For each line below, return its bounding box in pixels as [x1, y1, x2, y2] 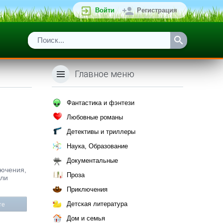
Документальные [67, 157, 118, 164]
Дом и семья [67, 215, 105, 222]
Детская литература [67, 200, 127, 208]
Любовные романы [67, 113, 123, 121]
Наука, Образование [67, 142, 128, 150]
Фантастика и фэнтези [67, 99, 134, 107]
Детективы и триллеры [67, 128, 135, 135]
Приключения [67, 186, 108, 193]
